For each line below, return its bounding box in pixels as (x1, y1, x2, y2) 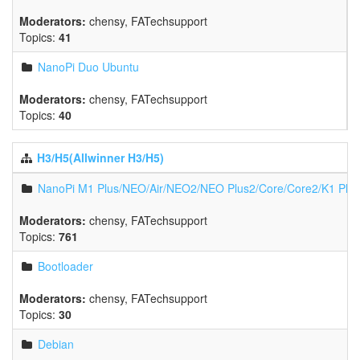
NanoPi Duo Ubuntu (38, 59, 139, 75)
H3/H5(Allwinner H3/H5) (37, 149, 164, 166)
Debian (38, 336, 74, 352)
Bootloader (38, 258, 93, 274)
